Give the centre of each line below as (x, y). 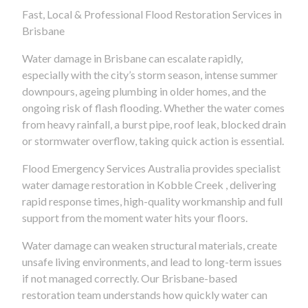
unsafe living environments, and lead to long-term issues (152, 261)
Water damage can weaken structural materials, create (150, 245)
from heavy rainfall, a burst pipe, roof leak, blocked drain (154, 124)
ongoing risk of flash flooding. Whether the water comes (153, 107)
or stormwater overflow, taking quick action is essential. (153, 140)
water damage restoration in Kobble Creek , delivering (149, 184)
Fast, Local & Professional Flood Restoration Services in (152, 14)
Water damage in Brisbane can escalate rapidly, (132, 58)
